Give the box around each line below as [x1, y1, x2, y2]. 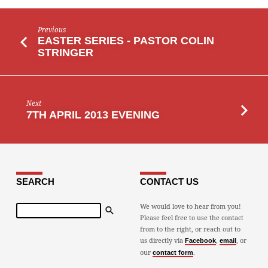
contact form [152, 249, 193, 257]
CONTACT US [139, 176, 199, 187]
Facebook [184, 237, 216, 245]
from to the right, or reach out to [139, 224, 240, 234]
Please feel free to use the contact [139, 213, 243, 223]
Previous [38, 25, 66, 34]
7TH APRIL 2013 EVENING [26, 108, 160, 121]
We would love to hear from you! [139, 202, 241, 211]
